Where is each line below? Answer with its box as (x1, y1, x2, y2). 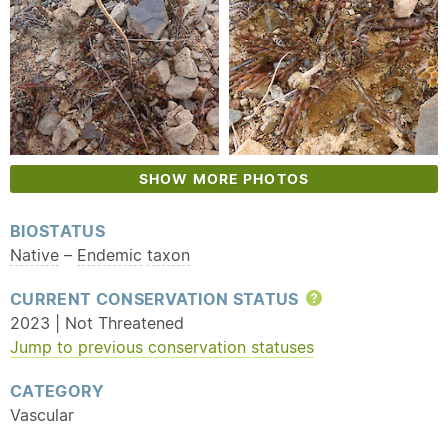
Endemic (77, 245, 142, 265)
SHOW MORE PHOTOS (139, 170, 309, 188)
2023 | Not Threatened (10, 313, 184, 333)
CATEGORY (10, 381, 105, 401)
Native (10, 245, 59, 265)
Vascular (10, 405, 74, 425)
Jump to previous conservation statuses (10, 337, 314, 357)
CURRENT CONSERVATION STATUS (10, 289, 303, 309)
